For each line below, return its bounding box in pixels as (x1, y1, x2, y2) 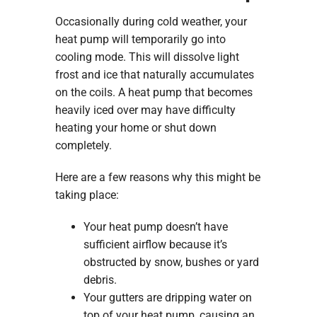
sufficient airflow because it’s (83, 237, 227, 251)
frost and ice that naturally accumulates (54, 67, 254, 81)
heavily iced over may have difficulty (54, 103, 236, 117)
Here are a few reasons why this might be (54, 170, 260, 184)
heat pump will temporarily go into (54, 32, 226, 46)
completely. (54, 138, 112, 152)
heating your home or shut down (54, 120, 217, 134)
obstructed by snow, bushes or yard (83, 255, 259, 269)
